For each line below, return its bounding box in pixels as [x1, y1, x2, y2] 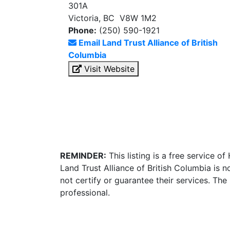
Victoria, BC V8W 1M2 [68, 13, 157, 23]
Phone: [68, 25, 97, 35]
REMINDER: [60, 150, 106, 161]
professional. [60, 187, 110, 198]
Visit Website [82, 64, 135, 74]
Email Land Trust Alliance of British [79, 37, 218, 48]
